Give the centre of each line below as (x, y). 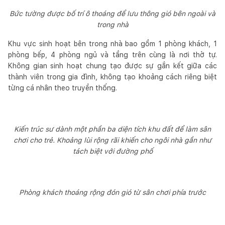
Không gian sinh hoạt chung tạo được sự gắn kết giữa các (113, 66)
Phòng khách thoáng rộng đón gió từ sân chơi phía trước (113, 192)
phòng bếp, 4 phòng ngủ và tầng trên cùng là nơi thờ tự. (113, 54)
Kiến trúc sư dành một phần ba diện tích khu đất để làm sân (113, 129)
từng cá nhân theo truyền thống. (64, 88)
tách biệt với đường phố (113, 151)
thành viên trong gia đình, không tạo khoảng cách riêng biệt (113, 77)
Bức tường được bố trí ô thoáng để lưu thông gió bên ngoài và (113, 13)
